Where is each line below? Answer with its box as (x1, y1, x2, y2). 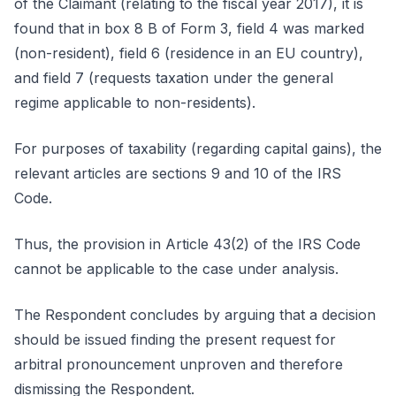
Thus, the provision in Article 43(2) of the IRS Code (14, 235, 361, 253)
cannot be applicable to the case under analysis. (14, 260, 339, 278)
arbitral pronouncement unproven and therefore (14, 355, 343, 373)
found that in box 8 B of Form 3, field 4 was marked (14, 19, 364, 37)
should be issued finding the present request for (14, 331, 336, 348)
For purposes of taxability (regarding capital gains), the (14, 140, 382, 157)
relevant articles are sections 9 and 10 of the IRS (14, 164, 341, 182)
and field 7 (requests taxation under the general (14, 69, 333, 87)
